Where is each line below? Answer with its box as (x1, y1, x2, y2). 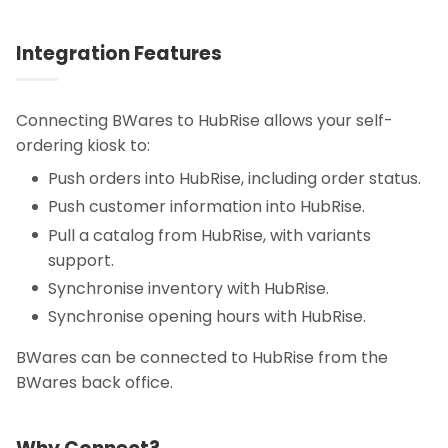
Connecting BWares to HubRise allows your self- (16, 109, 393, 133)
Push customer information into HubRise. (48, 195, 365, 219)
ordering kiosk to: (16, 134, 150, 158)
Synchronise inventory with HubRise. (48, 276, 329, 300)
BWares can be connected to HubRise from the (16, 345, 388, 369)
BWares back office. (16, 370, 173, 394)
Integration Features (16, 39, 222, 67)
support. (48, 248, 114, 272)
